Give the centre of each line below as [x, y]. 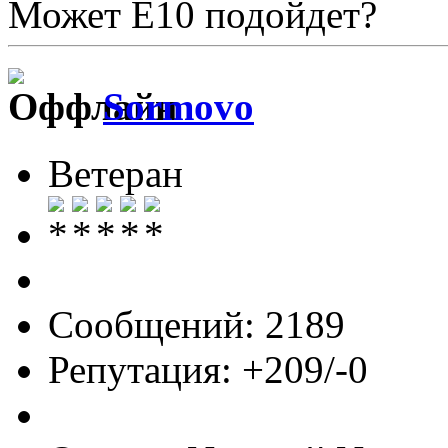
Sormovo [178, 107]
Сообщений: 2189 [196, 324]
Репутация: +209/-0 [208, 369]
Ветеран [115, 173]
